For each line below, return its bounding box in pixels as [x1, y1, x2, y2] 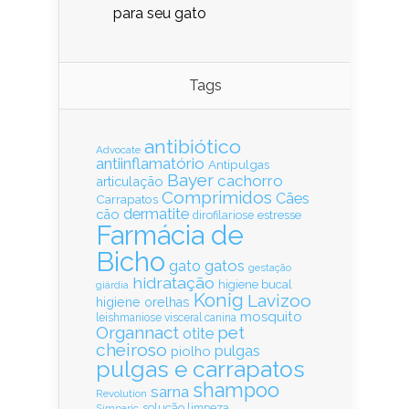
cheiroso [96, 339, 167, 360]
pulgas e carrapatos [96, 355, 305, 383]
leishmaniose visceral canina [96, 310, 236, 324]
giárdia [96, 278, 129, 291]
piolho [171, 342, 211, 359]
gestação [248, 260, 291, 274]
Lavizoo [247, 289, 311, 310]
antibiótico [144, 134, 241, 158]
